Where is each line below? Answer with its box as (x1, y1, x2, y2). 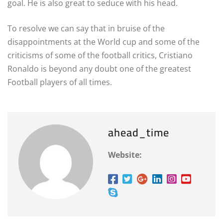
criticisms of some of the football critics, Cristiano (7, 49, 193, 61)
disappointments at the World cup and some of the (7, 36, 200, 47)
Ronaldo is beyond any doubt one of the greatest (7, 63, 191, 74)
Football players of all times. (7, 76, 112, 88)
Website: (108, 149, 142, 160)
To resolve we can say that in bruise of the (7, 22, 165, 34)
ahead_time (108, 121, 169, 143)
